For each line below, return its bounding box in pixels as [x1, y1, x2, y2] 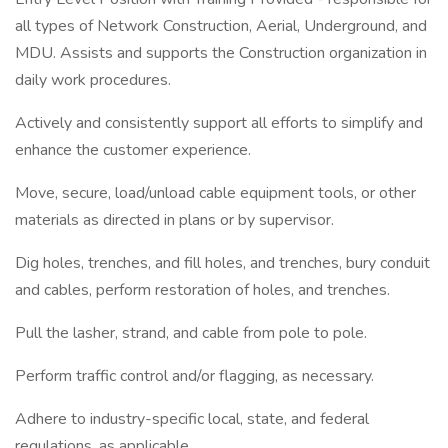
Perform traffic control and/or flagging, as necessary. [15, 365, 374, 387]
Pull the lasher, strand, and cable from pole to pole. [15, 322, 367, 344]
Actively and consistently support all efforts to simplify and [15, 112, 423, 134]
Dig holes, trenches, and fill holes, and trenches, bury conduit [15, 252, 430, 274]
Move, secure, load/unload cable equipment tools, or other [15, 182, 416, 204]
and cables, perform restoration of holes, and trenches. [15, 279, 390, 301]
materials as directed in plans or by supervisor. [15, 209, 334, 231]
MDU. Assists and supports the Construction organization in [15, 42, 427, 64]
